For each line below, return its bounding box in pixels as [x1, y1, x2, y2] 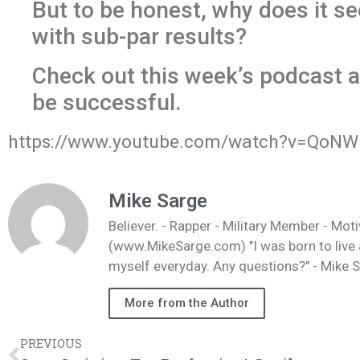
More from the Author [125, 295, 249, 310]
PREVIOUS [20, 335, 82, 351]
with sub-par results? [32, 22, 247, 50]
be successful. [32, 88, 181, 116]
